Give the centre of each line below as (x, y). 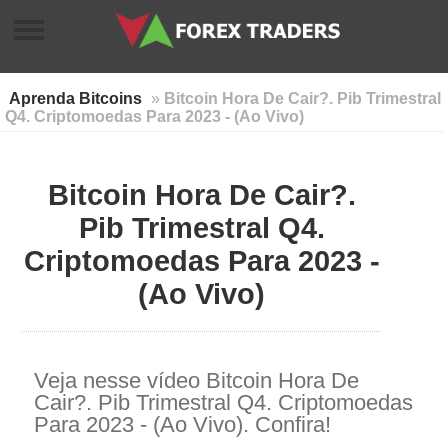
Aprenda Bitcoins (76, 98)
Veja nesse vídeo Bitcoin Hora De (196, 380)
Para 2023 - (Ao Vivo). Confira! (182, 424)
